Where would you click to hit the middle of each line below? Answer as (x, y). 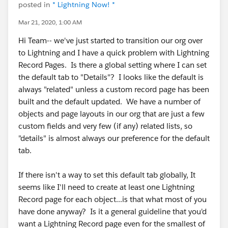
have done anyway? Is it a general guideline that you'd (112, 211)
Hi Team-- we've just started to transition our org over (110, 40)
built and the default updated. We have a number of (109, 102)
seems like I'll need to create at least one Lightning (106, 187)
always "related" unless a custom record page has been (114, 89)
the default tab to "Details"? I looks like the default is (111, 77)
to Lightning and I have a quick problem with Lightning (114, 53)
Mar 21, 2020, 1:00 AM (50, 22)
